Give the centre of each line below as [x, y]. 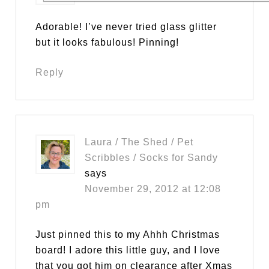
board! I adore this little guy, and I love [128, 250]
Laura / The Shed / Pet [139, 142]
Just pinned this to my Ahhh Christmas [128, 235]
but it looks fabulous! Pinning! [107, 43]
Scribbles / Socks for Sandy [152, 158]
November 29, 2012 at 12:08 [153, 189]
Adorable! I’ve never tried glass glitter [126, 27]
